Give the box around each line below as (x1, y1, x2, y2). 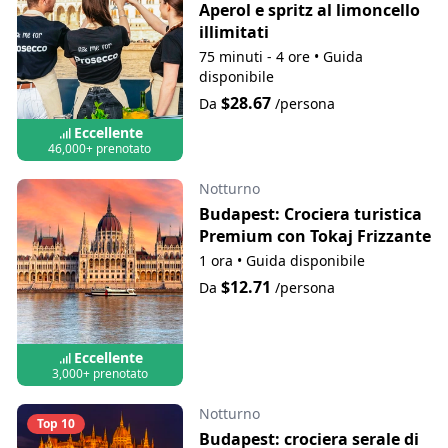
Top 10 (37, 415, 75, 433)
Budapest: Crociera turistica (198, 202, 422, 225)
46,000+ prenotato (48, 139, 152, 157)
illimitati (198, 21, 269, 43)
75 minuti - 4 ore (198, 47, 310, 66)
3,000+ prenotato (51, 365, 148, 383)
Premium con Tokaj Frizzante (198, 224, 431, 247)
